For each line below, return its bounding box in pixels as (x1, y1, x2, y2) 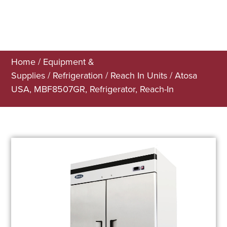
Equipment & (43, 55, 95, 68)
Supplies (11, 69, 46, 82)
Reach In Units (110, 69, 168, 82)
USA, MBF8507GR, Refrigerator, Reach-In (11, 83, 174, 96)
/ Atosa (167, 69, 198, 82)
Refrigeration (53, 69, 103, 82)
